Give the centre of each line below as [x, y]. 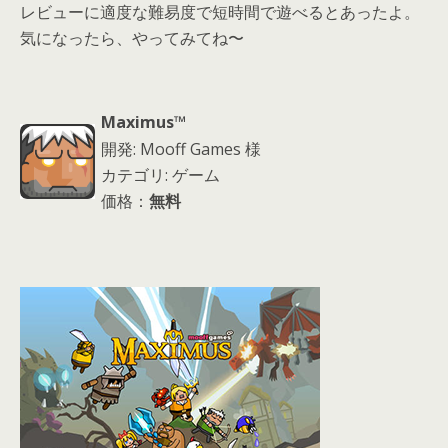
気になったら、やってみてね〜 [132, 38]
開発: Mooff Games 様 [181, 149]
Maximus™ [143, 122]
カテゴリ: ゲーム [160, 175]
